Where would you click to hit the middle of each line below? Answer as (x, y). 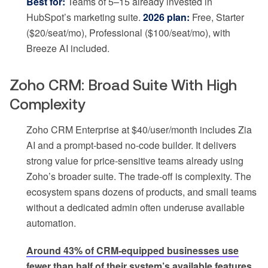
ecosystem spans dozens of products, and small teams (141, 192)
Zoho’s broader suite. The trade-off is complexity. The (139, 176)
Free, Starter (217, 17)
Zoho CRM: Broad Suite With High (123, 85)
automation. (51, 223)
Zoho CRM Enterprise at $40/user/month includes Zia (139, 130)
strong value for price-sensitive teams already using (135, 161)
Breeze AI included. (68, 48)
